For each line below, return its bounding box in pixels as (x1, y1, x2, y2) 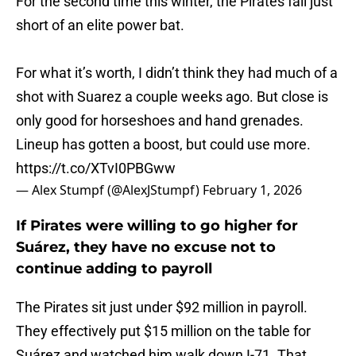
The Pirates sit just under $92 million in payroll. (16, 299, 308, 316)
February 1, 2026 (203, 181, 302, 199)
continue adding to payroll (16, 260, 212, 278)
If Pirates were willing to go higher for (16, 217, 298, 235)
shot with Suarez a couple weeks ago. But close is (16, 88, 328, 106)
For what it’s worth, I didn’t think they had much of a (16, 64, 338, 82)
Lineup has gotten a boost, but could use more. (16, 136, 311, 153)
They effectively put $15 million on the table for (16, 323, 311, 340)
